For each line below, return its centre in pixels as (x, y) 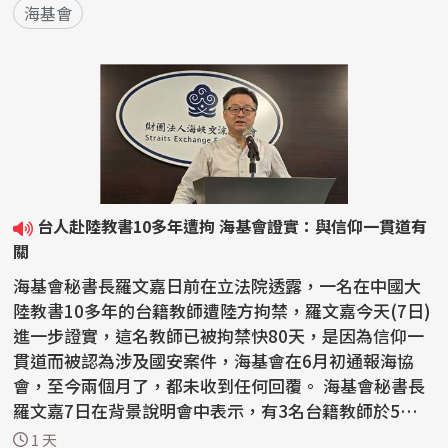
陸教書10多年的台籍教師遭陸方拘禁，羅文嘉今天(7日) (222, 311)
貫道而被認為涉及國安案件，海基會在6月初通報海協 (214, 361)
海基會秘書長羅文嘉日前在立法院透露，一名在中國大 (217, 286)
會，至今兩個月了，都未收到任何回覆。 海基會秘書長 (168, 386)
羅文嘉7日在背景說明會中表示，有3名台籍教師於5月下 (224, 411)
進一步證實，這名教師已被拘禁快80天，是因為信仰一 (219, 336)
